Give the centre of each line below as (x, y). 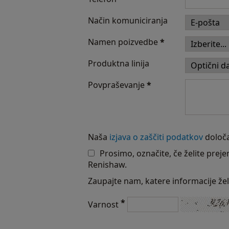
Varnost (104, 204)
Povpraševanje (117, 85)
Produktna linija (119, 63)
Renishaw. (107, 165)
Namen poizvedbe (124, 42)
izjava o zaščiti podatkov (156, 137)
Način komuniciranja (128, 20)
